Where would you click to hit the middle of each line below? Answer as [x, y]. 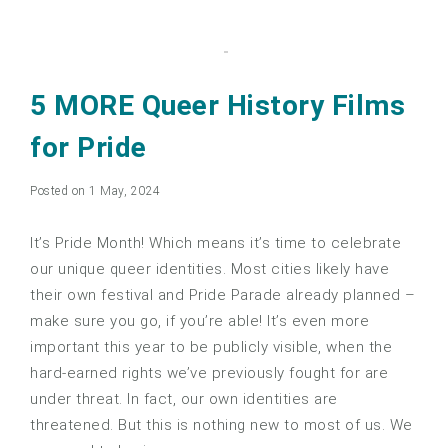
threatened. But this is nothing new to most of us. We [221, 425]
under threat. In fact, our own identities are [184, 399]
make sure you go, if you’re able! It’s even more [199, 321]
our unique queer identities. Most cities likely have [209, 269]
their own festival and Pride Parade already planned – [223, 295]
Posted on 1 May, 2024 [95, 191]
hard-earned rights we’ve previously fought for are [209, 373]
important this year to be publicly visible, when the [211, 347]
